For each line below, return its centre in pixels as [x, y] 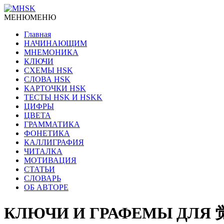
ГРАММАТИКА [52, 124]
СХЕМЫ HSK [48, 70]
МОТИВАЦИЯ [50, 160]
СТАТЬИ [39, 169]
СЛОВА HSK [47, 79]
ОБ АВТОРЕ [46, 187]
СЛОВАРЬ [42, 178]
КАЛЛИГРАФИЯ [54, 142]
